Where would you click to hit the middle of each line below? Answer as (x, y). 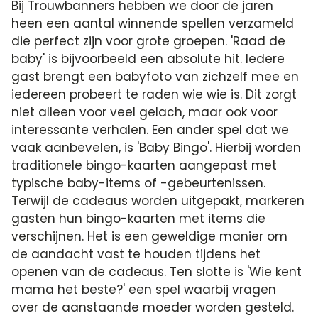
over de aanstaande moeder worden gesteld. (153, 307)
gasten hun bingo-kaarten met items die (139, 219)
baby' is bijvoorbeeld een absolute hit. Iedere (148, 59)
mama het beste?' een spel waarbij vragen (144, 290)
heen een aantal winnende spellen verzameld (153, 23)
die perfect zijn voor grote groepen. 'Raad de (149, 41)
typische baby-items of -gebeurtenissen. (139, 183)
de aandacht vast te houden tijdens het (136, 254)
